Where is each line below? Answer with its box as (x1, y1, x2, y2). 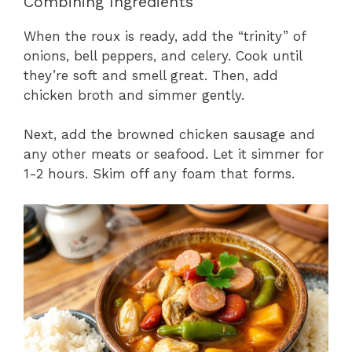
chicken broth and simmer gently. (24, 86, 244, 103)
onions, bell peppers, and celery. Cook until (24, 47, 302, 64)
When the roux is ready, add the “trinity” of (24, 27, 306, 44)
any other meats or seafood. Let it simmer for (24, 146, 324, 163)
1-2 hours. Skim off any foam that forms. (24, 166, 295, 182)
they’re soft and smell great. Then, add (24, 67, 278, 83)
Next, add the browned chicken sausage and (24, 126, 315, 143)
